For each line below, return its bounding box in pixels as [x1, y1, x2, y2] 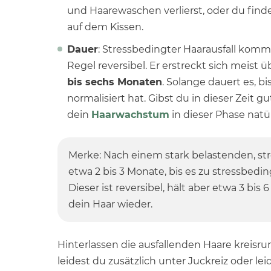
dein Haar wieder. [68, 198, 152, 210]
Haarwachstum [91, 109, 169, 120]
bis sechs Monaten [67, 76, 162, 88]
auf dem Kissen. [67, 21, 143, 33]
